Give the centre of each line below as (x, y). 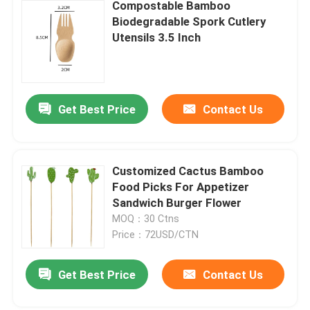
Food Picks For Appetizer (181, 186)
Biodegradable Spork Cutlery (189, 21)
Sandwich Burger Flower (177, 202)
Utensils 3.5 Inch (157, 37)
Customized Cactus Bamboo (188, 171)
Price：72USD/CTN (156, 234)
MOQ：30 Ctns (146, 218)
